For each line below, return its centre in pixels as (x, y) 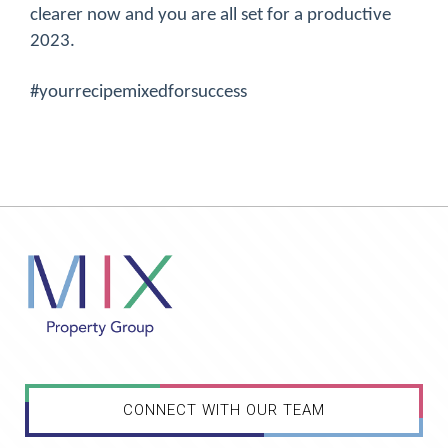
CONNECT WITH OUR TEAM (224, 410)
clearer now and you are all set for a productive (210, 16)
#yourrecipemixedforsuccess (138, 93)
